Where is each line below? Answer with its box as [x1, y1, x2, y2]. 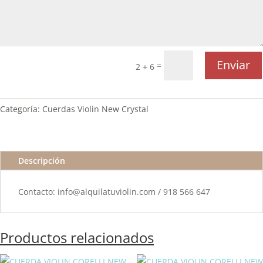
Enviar [217, 57, 250, 73]
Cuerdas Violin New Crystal [42, 103, 149, 114]
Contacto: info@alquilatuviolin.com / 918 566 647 [18, 186, 210, 197]
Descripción [18, 154, 65, 166]
